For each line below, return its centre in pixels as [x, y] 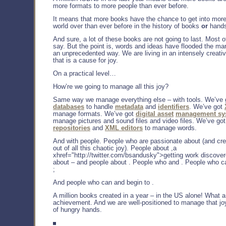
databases [69, 107]
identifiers [174, 107]
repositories [72, 128]
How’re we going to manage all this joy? [111, 87]
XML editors [124, 128]
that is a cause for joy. [86, 60]
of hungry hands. [77, 210]
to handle [100, 107]
